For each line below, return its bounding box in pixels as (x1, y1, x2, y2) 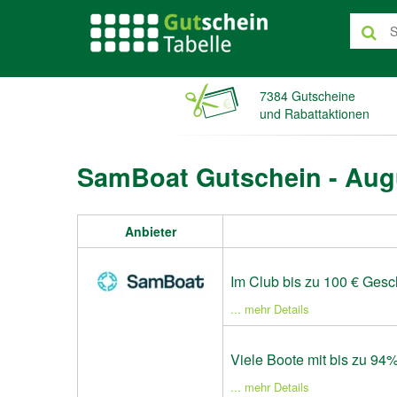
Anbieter (124, 222, 176, 240)
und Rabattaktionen (259, 105, 370, 122)
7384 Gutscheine (259, 87, 355, 105)
